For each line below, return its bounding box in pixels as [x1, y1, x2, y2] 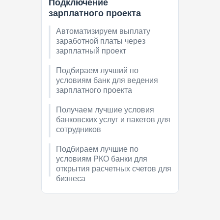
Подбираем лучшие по [56, 145, 138, 154]
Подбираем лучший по [56, 66, 138, 75]
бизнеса [56, 174, 85, 183]
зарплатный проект [56, 47, 126, 55]
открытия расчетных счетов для [56, 165, 171, 173]
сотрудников [56, 125, 101, 134]
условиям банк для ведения [56, 76, 158, 85]
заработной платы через [56, 37, 145, 46]
